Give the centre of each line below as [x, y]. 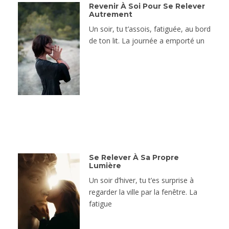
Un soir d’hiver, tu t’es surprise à [141, 180]
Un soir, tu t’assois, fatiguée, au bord [150, 29]
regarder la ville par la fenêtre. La [143, 192]
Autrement [110, 15]
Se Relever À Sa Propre [134, 158]
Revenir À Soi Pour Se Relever [147, 6]
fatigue [100, 204]
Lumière [105, 166]
